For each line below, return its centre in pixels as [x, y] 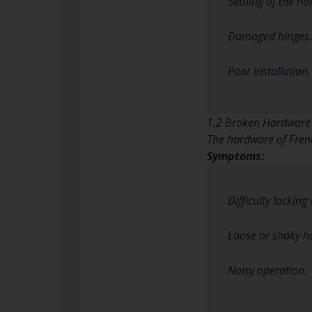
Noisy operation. [267, 270]
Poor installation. [269, 71]
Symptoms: [236, 156]
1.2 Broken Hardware [259, 122]
